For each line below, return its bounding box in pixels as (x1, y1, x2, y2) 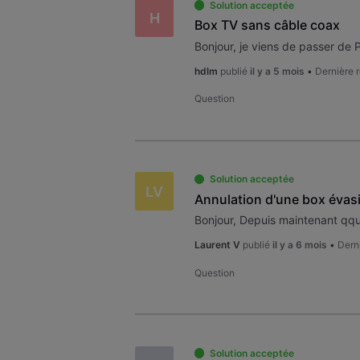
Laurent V (194, 239, 240, 252)
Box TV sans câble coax (194, 17, 340, 34)
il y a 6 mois (272, 239, 327, 252)
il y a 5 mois (249, 64, 305, 77)
